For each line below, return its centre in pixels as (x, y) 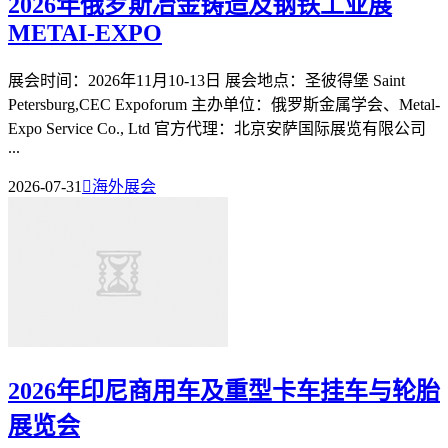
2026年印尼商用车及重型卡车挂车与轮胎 (224, 390)
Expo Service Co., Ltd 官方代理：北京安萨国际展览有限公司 (217, 128)
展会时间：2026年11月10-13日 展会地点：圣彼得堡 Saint (206, 80)
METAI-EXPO (85, 32)
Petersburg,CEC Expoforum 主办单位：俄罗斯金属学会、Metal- (224, 104)
